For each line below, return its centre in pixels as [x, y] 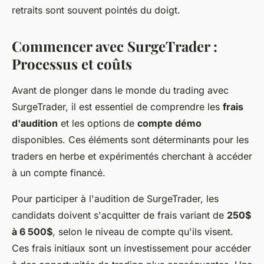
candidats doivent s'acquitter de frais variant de [119, 215]
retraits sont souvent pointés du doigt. [96, 10]
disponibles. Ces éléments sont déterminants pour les [130, 139]
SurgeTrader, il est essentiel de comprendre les [117, 106]
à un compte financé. [59, 172]
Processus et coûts [72, 63]
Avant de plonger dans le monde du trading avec [120, 90]
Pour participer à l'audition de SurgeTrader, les [115, 198]
